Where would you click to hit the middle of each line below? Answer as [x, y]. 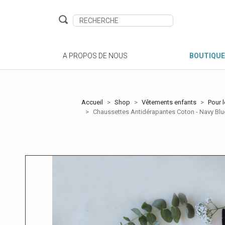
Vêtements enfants [169, 102]
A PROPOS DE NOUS [95, 56]
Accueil [92, 102]
